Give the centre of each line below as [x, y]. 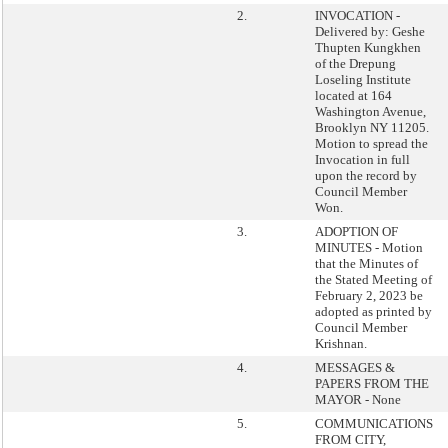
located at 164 [353, 95]
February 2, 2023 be [369, 295]
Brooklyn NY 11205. [372, 127]
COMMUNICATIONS [374, 423]
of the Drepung [355, 63]
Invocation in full [362, 159]
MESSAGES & [355, 367]
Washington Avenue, [370, 111]
